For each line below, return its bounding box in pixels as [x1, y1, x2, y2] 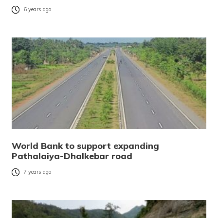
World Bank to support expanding [12, 140, 159, 152]
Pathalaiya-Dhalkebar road [12, 150, 132, 162]
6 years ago [23, 6, 52, 13]
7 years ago [23, 168, 52, 176]
